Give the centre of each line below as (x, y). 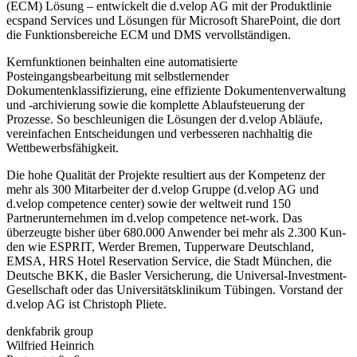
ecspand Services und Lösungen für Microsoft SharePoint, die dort (173, 20)
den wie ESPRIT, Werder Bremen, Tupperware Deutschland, (160, 246)
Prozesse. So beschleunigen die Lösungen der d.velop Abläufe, (165, 119)
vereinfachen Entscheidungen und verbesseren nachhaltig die (159, 133)
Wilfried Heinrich (50, 345)
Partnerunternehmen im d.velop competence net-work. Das (154, 218)
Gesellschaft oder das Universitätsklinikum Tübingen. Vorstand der (175, 289)
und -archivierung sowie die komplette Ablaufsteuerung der (155, 104)
